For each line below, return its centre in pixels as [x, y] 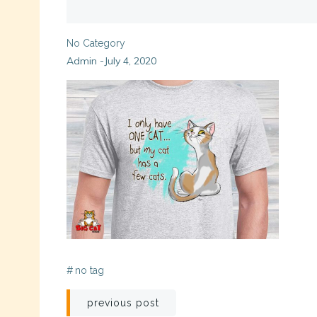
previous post [123, 302]
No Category [96, 43]
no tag [90, 270]
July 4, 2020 [130, 60]
